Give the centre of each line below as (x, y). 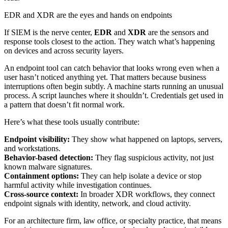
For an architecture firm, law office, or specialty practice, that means (113, 220)
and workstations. (32, 148)
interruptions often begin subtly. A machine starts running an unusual (114, 86)
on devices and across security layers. (64, 50)
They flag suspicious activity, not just (153, 157)
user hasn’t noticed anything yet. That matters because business (105, 77)
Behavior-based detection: (49, 157)
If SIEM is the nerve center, (49, 32)
